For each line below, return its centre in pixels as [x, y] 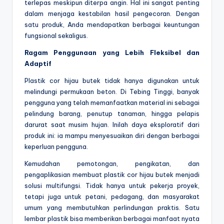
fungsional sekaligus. [56, 36]
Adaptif [38, 64]
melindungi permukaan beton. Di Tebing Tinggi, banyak [112, 92]
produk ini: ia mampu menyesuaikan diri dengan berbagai [112, 136]
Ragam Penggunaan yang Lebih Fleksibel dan [112, 53]
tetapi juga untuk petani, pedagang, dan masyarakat [112, 197]
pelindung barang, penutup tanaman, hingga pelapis [112, 114]
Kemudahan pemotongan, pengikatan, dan [112, 164]
